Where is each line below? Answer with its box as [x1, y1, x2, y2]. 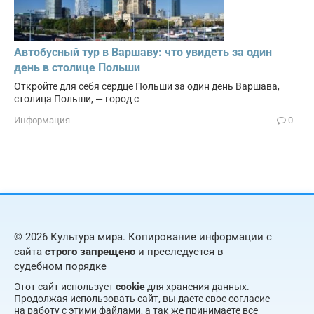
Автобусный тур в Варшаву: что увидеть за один [14, 46, 272, 60]
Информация [14, 115, 70, 126]
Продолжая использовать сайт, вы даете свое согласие [14, 293, 270, 305]
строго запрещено [45, 245, 135, 259]
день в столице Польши [14, 61, 140, 75]
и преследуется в [135, 245, 224, 259]
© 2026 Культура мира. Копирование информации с [14, 231, 272, 244]
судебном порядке [14, 260, 107, 273]
